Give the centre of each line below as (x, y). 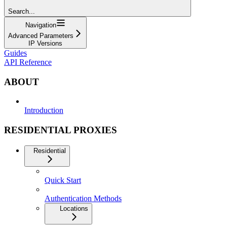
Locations (74, 208)
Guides (15, 53)
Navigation (41, 25)
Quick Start (63, 180)
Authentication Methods (83, 198)
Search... (22, 11)
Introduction (44, 110)
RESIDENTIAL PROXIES (61, 130)
